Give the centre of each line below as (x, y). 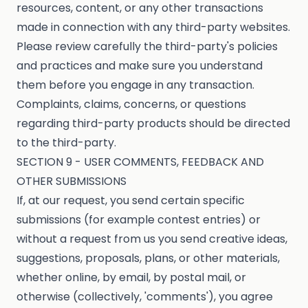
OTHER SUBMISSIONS (71, 181)
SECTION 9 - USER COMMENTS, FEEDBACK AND (140, 162)
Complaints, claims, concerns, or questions (131, 104)
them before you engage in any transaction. (135, 85)
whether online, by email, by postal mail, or (131, 278)
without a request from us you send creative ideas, (152, 239)
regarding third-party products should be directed (153, 124)
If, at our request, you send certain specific (131, 201)
